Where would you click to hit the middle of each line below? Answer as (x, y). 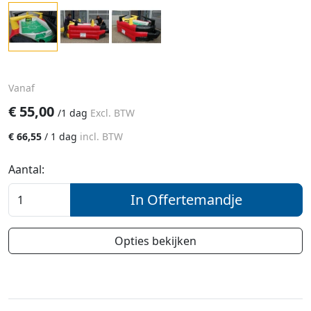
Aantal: (26, 169)
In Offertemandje (186, 199)
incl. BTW (101, 136)
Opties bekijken (155, 241)
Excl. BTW (112, 112)
